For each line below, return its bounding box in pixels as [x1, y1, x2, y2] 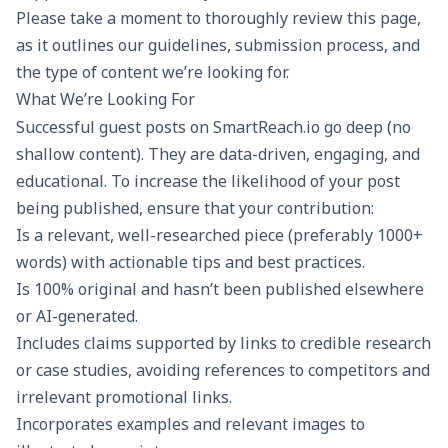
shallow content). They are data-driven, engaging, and [16, 143, 420, 166]
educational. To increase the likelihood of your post [16, 170, 400, 193]
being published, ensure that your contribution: [16, 197, 374, 220]
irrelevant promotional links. [16, 386, 232, 409]
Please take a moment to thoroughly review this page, [16, 7, 421, 29]
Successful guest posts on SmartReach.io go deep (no [16, 116, 411, 139]
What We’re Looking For [16, 88, 195, 110]
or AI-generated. [16, 305, 138, 328]
